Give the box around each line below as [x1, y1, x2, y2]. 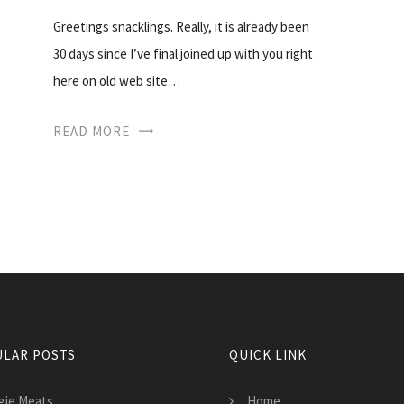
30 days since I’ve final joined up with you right [53, 44, 313, 62]
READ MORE [53, 122, 130, 140]
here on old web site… [53, 71, 180, 89]
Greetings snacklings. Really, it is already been [53, 17, 309, 35]
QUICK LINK [229, 345, 307, 363]
